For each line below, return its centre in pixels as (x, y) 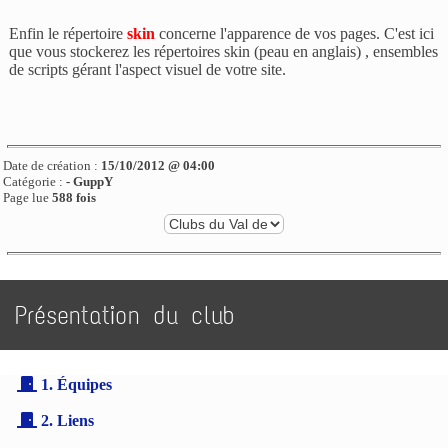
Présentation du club (124, 315)
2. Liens (66, 421)
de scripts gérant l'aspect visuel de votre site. (148, 70)
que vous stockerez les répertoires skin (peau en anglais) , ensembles (224, 52)
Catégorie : (35, 182)
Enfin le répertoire (68, 34)
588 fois (74, 198)
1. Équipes (75, 385)
